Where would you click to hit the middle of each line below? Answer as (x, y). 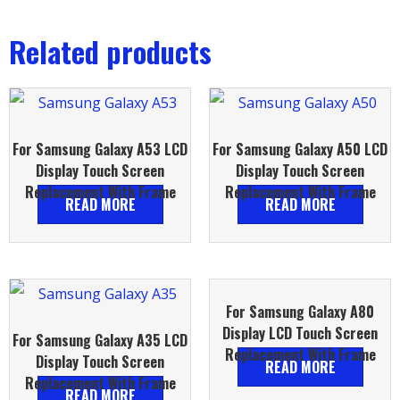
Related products (110, 52)
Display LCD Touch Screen (300, 333)
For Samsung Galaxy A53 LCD (100, 150)
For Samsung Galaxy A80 (300, 312)
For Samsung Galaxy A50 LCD (300, 150)
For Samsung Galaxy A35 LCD (100, 341)
